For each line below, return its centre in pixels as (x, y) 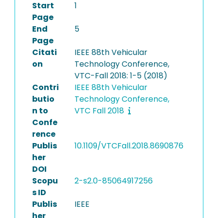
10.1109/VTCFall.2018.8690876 (129, 146)
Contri (45, 87)
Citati (45, 52)
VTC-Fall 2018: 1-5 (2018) (121, 76)
